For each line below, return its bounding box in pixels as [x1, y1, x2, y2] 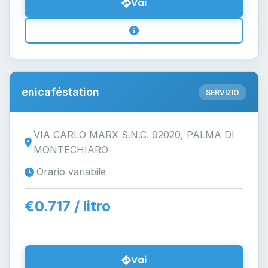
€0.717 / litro [25, 197, 111, 215]
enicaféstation [22, 86, 99, 98]
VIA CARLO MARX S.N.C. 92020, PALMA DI [33, 129, 235, 141]
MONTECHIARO [33, 144, 109, 156]
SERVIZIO [206, 87, 239, 97]
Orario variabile [36, 166, 106, 178]
